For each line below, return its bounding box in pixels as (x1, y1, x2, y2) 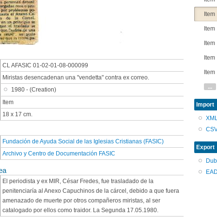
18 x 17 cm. (2, 111, 32, 118)
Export (196, 144, 215, 151)
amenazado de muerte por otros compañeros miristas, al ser (2, 197, 160, 204)
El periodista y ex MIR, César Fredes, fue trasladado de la (2, 177, 154, 185)
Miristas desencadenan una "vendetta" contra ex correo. (2, 74, 149, 81)
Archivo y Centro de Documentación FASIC (2, 150, 115, 157)
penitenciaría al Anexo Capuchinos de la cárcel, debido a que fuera (2, 187, 179, 194)
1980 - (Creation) (11, 86, 57, 93)
